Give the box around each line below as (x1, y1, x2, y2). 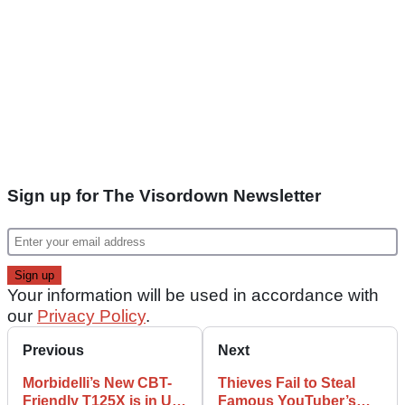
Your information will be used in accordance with (7, 285, 379, 305)
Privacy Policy (37, 306, 146, 325)
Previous (23, 342, 84, 358)
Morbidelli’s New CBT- (23, 374, 172, 391)
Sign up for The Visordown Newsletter (7, 185, 321, 205)
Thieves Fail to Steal (218, 374, 355, 391)
